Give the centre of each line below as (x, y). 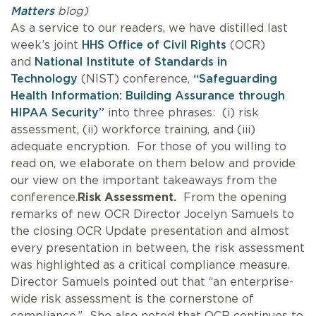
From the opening (231, 197)
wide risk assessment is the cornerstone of (132, 299)
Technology (44, 79)
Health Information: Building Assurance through (148, 96)
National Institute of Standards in (131, 62)
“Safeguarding (235, 79)
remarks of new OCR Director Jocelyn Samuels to (152, 214)
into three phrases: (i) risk (182, 113)
